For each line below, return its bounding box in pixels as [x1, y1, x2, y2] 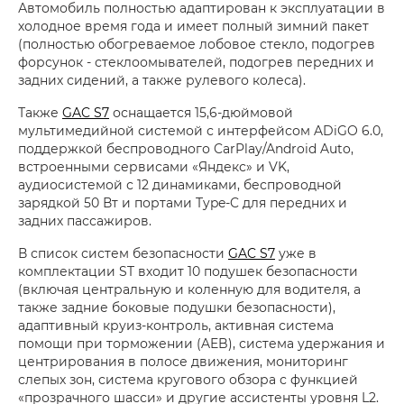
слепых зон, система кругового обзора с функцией [18, 371, 358, 389]
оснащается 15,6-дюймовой [109, 104, 293, 122]
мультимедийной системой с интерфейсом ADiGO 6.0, [18, 122, 383, 140]
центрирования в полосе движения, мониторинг [18, 353, 348, 371]
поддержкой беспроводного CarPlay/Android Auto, [18, 140, 353, 158]
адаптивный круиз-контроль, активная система [18, 317, 334, 335]
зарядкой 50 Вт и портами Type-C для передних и [18, 194, 347, 212]
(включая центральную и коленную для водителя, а [18, 280, 361, 298]
